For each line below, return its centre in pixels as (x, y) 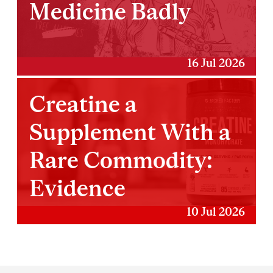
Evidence (78, 188)
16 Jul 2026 (216, 63)
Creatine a (83, 104)
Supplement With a (130, 132)
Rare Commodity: (121, 160)
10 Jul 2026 (215, 212)
